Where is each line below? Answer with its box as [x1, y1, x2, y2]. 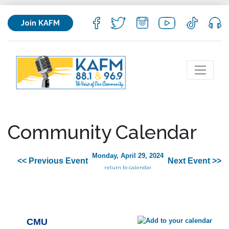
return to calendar [104, 165, 151, 171]
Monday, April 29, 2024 [92, 152, 164, 160]
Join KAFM [21, 18, 60, 28]
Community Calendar [8, 121, 197, 144]
